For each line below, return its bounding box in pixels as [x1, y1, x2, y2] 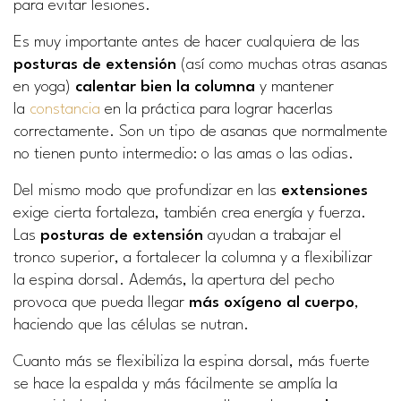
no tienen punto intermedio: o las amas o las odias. [13, 147, 354, 162]
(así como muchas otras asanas [176, 57, 388, 73]
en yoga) [13, 80, 75, 95]
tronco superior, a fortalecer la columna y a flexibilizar [13, 251, 372, 266]
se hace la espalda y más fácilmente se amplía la [13, 377, 337, 392]
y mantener [255, 80, 334, 95]
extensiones [281, 183, 368, 199]
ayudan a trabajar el [203, 228, 342, 243]
